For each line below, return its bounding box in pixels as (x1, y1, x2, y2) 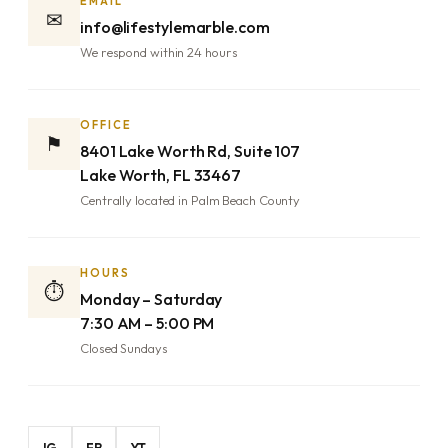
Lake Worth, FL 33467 (80, 164, 241, 185)
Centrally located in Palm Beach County (80, 191, 301, 208)
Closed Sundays (80, 339, 168, 356)
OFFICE (80, 117, 132, 132)
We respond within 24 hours (80, 43, 238, 60)
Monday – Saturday (80, 288, 223, 309)
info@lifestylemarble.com (80, 16, 270, 37)
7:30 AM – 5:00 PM (80, 312, 215, 333)
